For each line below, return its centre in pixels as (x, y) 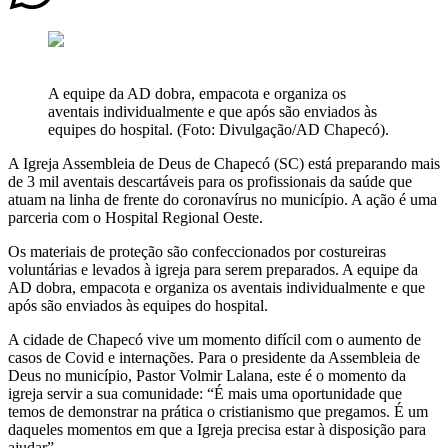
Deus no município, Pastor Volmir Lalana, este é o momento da (207, 375)
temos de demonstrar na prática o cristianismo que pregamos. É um (218, 411)
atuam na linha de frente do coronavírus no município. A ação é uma (222, 199)
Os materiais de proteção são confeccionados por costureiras (197, 251)
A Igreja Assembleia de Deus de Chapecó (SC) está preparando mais (224, 163)
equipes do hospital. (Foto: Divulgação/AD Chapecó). (218, 129)
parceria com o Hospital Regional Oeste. (135, 217)
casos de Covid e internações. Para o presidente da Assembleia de (214, 357)
